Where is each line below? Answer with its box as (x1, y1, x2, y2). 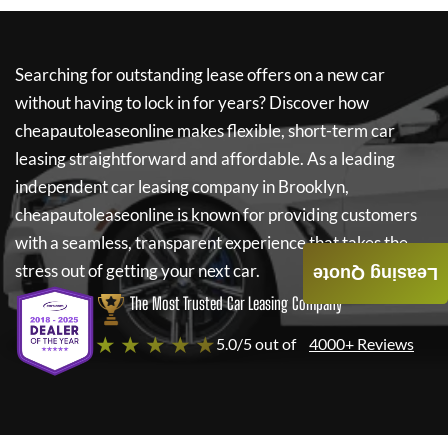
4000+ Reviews (309, 334, 414, 353)
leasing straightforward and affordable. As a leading (15, 148, 395, 169)
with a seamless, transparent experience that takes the (15, 232, 408, 253)
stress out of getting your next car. (15, 260, 260, 281)
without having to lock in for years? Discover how (15, 92, 369, 113)
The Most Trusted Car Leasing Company (130, 293, 342, 314)
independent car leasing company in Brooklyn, (15, 176, 349, 197)
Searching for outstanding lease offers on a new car (15, 64, 385, 85)
